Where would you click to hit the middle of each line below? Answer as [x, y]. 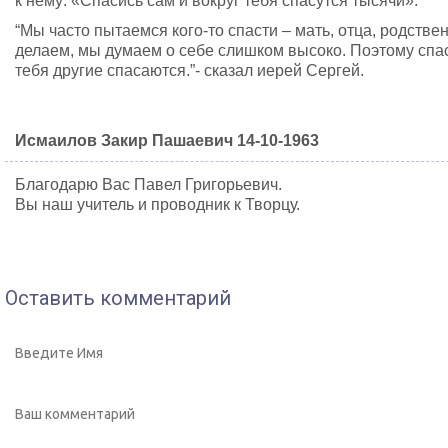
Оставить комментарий [118, 298]
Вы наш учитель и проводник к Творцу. [157, 204]
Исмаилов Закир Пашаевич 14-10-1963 [167, 140]
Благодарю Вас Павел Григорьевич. [148, 184]
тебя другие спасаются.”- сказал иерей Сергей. [189, 70]
